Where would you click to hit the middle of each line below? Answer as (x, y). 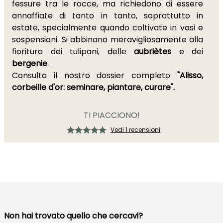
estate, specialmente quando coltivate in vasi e (108, 28)
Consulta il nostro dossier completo (95, 75)
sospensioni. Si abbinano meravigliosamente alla (108, 40)
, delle (116, 52)
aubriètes (153, 52)
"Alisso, (190, 75)
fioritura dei (41, 52)
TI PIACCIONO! (111, 115)
